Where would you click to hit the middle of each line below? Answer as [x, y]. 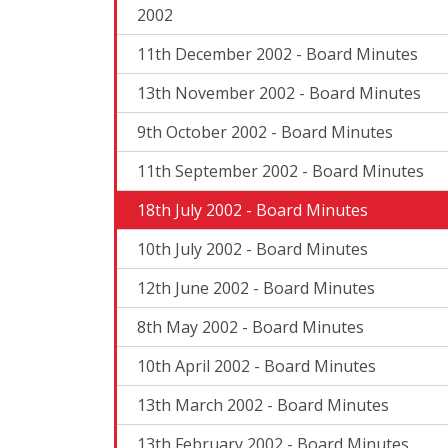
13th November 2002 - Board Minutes [279, 92]
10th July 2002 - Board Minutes [252, 248]
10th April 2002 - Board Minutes [256, 365]
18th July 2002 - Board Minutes [252, 209]
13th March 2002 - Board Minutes [263, 404]
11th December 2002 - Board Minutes [277, 53]
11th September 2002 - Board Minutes [280, 170]
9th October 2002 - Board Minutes [265, 131]
